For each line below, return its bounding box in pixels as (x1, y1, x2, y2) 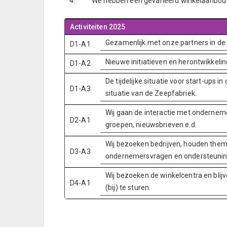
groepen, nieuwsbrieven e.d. (105, 121, 197, 129)
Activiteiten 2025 (70, 23, 126, 31)
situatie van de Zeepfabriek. (105, 89, 197, 97)
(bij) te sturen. (105, 183, 151, 192)
